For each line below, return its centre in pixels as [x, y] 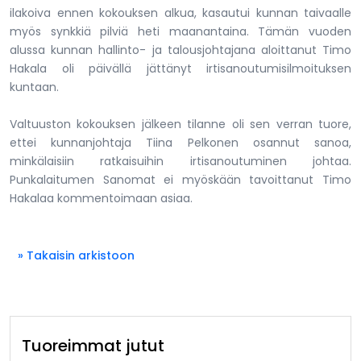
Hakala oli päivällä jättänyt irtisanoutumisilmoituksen [180, 68]
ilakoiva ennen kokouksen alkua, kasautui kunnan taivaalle [180, 12]
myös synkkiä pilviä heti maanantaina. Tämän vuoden [180, 31]
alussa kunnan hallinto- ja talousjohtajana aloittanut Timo [180, 50]
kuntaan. [34, 87]
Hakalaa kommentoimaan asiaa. [101, 198]
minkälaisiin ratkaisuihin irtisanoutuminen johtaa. [180, 161]
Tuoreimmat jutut [93, 345]
